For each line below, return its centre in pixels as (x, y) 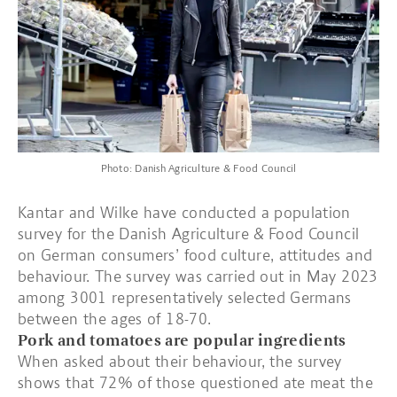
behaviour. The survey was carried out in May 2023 (198, 276)
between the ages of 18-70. (115, 319)
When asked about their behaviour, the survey (180, 362)
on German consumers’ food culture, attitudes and (195, 255)
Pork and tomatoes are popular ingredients (182, 340)
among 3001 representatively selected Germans (185, 298)
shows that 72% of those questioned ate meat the (195, 383)
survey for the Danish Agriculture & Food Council (189, 234)
